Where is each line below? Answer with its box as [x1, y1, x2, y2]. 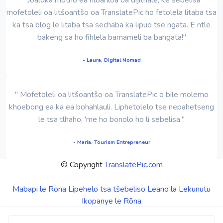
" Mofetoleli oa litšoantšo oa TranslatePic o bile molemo [14, 89, 209, 100]
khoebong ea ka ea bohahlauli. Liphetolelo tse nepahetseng [9, 101, 214, 112]
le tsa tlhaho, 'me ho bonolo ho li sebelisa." [38, 113, 185, 125]
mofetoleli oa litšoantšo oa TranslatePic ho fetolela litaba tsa [6, 6, 217, 18]
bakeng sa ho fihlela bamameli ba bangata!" [37, 31, 186, 43]
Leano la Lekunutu [147, 183, 211, 195]
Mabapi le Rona [12, 183, 66, 195]
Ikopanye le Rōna [82, 195, 141, 207]
